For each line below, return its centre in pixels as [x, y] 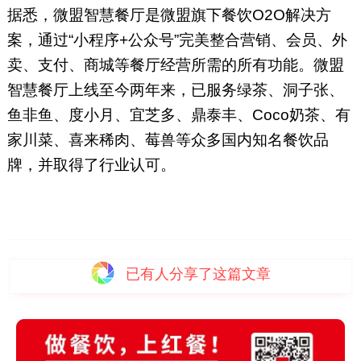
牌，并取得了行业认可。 [91, 165]
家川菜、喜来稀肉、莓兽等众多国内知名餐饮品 [168, 140]
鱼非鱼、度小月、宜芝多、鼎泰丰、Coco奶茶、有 [178, 115]
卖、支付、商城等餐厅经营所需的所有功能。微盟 [175, 65]
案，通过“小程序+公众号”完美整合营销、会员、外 [177, 40]
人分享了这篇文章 [213, 274]
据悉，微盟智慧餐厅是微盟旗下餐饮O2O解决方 [169, 15]
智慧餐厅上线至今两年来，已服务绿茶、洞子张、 [175, 90]
